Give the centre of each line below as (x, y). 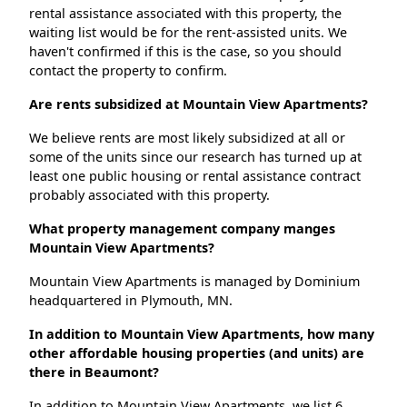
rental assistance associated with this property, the (185, 14)
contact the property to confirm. (128, 71)
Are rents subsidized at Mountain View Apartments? (199, 104)
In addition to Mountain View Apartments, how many (202, 334)
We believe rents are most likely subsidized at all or (187, 138)
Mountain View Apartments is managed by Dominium (194, 282)
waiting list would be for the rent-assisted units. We (188, 33)
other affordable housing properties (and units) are (197, 353)
